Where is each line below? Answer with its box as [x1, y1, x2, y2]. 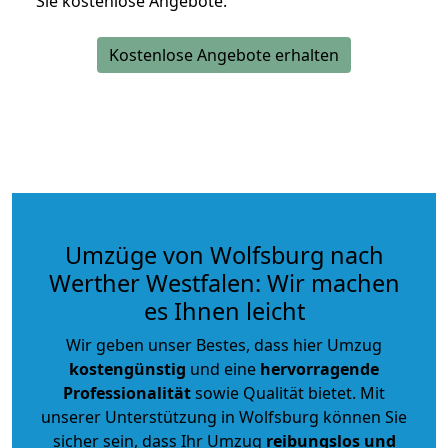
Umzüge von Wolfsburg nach [64, 238, 384, 271]
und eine [186, 357, 260, 380]
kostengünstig [69, 357, 186, 380]
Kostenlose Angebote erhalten [109, 43, 339, 66]
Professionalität [63, 381, 191, 404]
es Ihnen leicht [143, 294, 305, 327]
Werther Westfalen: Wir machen [48, 266, 400, 299]
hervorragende [260, 357, 379, 380]
